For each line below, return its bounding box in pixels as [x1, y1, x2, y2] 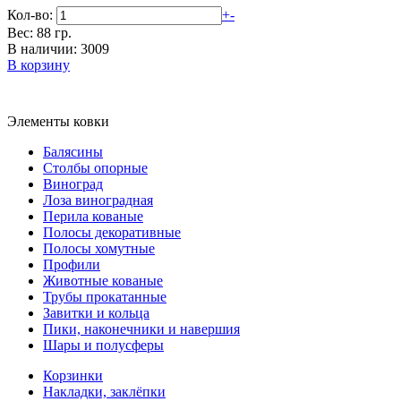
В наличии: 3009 [7, 40, 109, 56]
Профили [43, 256, 100, 272]
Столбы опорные [43, 159, 148, 175]
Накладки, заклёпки [43, 383, 166, 399]
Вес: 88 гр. [7, 24, 72, 40]
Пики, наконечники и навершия [43, 320, 240, 337]
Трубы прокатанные [43, 288, 166, 304]
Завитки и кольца [43, 304, 149, 320]
